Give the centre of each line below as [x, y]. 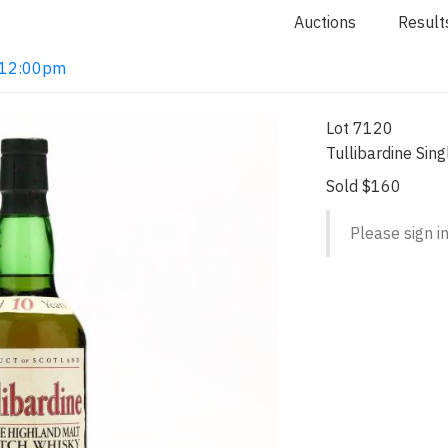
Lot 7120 [360, 127]
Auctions [325, 22]
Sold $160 [364, 186]
